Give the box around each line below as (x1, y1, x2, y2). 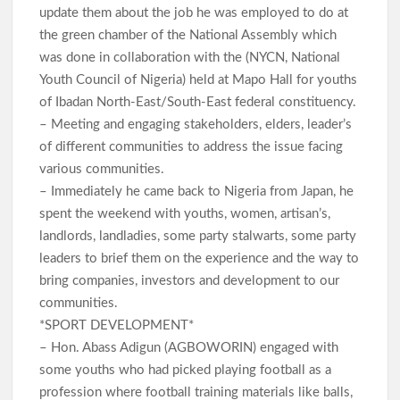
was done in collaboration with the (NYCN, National (39, 50, 341, 64)
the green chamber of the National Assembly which (39, 28, 337, 42)
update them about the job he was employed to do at (39, 5, 349, 20)
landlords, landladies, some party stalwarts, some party (39, 229, 357, 243)
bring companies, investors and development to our (39, 273, 340, 287)
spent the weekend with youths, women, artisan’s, (39, 206, 331, 221)
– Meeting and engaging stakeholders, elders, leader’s (39, 117, 353, 131)
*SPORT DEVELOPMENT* (39, 318, 198, 332)
